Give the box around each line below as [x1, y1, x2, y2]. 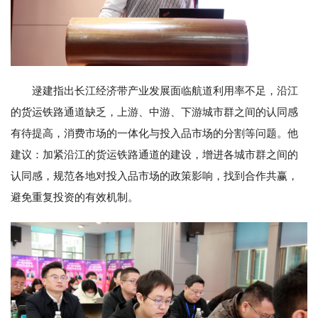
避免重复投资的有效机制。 [11, 191, 138, 203]
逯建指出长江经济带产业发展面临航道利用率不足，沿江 [32, 84, 298, 97]
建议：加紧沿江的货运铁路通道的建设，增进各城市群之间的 [11, 148, 298, 160]
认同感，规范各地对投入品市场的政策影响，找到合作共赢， [11, 170, 298, 182]
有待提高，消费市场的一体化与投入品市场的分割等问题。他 [11, 127, 298, 139]
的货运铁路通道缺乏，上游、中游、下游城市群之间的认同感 [11, 106, 298, 118]
